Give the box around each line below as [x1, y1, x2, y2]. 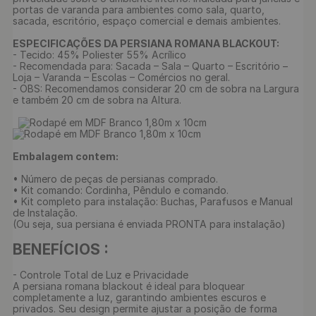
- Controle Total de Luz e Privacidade [13, 269, 188, 281]
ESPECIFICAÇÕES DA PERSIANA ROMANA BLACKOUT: [13, 37, 279, 49]
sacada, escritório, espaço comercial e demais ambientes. [13, 15, 281, 27]
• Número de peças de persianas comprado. [13, 173, 218, 185]
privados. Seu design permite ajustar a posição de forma [13, 303, 280, 315]
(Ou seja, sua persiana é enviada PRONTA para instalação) [13, 218, 286, 230]
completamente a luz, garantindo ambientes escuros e [13, 291, 269, 303]
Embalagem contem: [13, 150, 119, 162]
